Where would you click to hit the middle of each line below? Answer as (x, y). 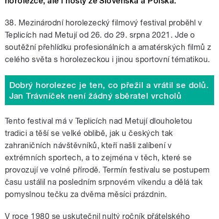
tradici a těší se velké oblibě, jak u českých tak (89, 133)
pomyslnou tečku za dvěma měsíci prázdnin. (86, 195)
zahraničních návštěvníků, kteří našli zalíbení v (88, 146)
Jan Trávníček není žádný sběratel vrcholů (95, 96)
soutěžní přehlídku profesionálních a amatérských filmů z (108, 47)
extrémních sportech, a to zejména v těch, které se (99, 158)
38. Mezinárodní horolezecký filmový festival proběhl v (104, 23)
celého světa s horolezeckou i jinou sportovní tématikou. (108, 60)
